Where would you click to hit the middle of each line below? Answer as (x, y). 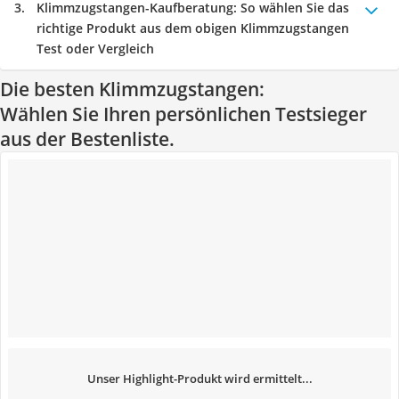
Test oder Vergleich (95, 49)
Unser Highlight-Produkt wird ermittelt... (199, 378)
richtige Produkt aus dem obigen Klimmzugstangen (193, 28)
